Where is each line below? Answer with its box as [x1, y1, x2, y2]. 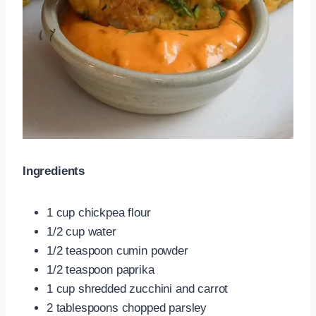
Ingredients [23, 164, 85, 178]
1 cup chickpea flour [47, 205, 151, 219]
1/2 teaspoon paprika [47, 262, 154, 276]
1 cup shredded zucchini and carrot [47, 281, 229, 296]
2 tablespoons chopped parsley [47, 300, 207, 315]
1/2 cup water [47, 224, 116, 238]
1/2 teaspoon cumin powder [47, 243, 188, 257]
